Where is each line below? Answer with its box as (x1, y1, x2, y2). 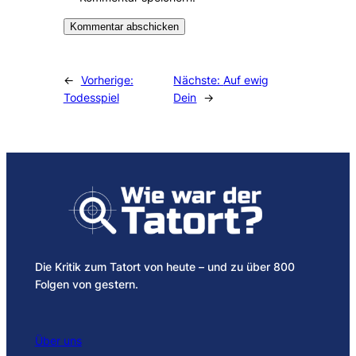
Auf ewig (223, 72, 269, 87)
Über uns (34, 334, 82, 348)
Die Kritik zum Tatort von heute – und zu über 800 (34, 260, 295, 274)
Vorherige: (80, 72, 133, 87)
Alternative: (63, 48, 122, 62)
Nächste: (173, 72, 224, 87)
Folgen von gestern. (34, 277, 138, 292)
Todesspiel (63, 90, 119, 104)
